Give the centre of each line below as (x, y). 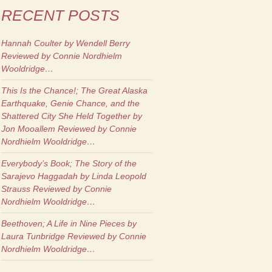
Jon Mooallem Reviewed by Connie (69, 129)
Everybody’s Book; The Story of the (69, 163)
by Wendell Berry (96, 43)
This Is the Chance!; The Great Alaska (74, 90)
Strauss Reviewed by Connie (56, 189)
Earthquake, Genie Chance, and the (70, 103)
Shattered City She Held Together (66, 116)
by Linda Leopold (112, 176)
